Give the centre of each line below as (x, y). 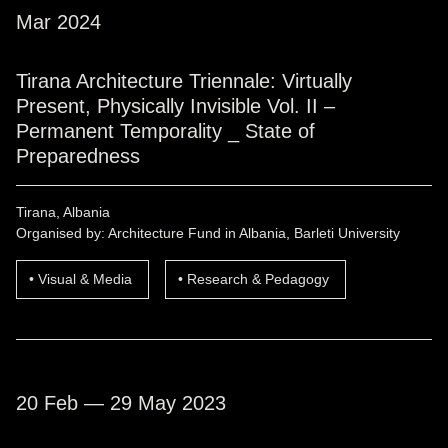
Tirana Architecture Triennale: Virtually (184, 81)
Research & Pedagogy (258, 279)
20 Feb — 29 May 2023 (121, 403)
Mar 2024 (58, 22)
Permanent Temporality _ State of (165, 131)
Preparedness (78, 156)
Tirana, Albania (63, 212)
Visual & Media (85, 279)
